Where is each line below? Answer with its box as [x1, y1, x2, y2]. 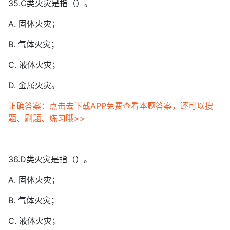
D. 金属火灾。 [8, 80, 60, 90]
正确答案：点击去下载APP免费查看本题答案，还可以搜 [8, 101, 213, 111]
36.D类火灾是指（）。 [8, 154, 92, 164]
